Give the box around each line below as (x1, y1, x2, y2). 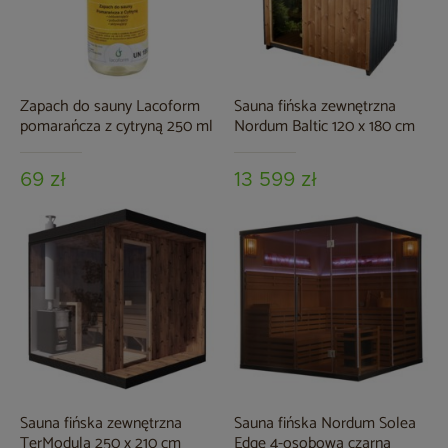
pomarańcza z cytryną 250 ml (20, 113, 213, 141)
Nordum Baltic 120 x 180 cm (234, 113, 415, 141)
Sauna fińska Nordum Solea (234, 410, 416, 438)
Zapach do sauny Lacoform (20, 93, 200, 121)
